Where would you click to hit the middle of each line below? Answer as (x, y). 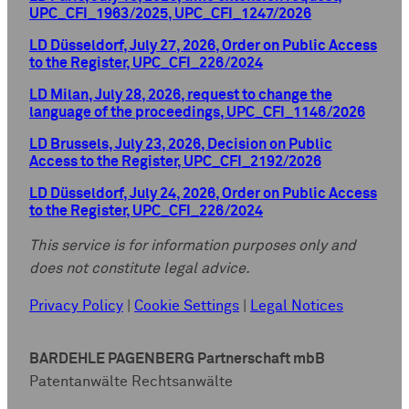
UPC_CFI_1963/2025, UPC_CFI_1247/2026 (170, 14)
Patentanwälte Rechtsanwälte (131, 382)
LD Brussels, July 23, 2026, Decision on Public (181, 144)
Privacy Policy (76, 307)
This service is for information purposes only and (193, 246)
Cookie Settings (187, 307)
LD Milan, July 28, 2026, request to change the (181, 95)
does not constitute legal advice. (140, 269)
